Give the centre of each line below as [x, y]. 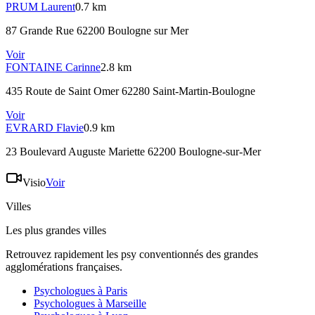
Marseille [126, 304]
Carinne [83, 67]
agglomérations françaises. [64, 267]
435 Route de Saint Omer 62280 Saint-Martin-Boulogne [130, 91]
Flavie [70, 128]
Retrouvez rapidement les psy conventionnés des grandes [132, 255]
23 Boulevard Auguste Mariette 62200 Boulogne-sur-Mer [133, 152]
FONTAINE [34, 67]
